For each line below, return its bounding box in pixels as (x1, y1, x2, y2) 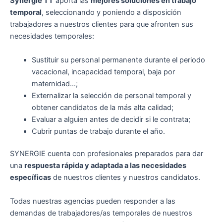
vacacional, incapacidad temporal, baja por (31, 67, 175, 76)
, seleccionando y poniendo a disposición (42, 8, 181, 17)
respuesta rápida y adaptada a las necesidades (24, 161, 186, 170)
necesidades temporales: (10, 32, 94, 41)
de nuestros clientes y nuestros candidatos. (51, 173, 200, 182)
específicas (10, 173, 51, 182)
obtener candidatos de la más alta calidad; (31, 103, 173, 112)
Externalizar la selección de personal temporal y (31, 91, 191, 100)
